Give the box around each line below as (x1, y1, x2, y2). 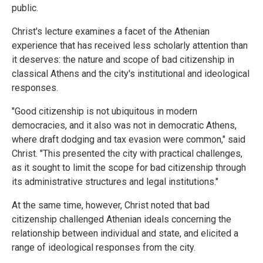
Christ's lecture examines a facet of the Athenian (12, 26, 210, 38)
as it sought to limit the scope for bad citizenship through (12, 162, 246, 174)
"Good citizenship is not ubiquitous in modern (12, 106, 197, 117)
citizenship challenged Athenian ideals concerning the (12, 214, 231, 225)
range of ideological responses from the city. (12, 242, 195, 254)
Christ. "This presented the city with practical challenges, (12, 148, 242, 160)
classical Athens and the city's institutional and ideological (12, 68, 249, 80)
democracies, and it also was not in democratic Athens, (12, 120, 237, 131)
